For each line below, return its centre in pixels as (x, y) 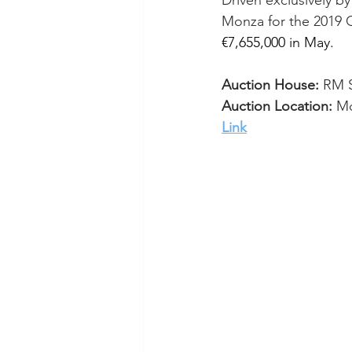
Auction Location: (277, 106)
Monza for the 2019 (282, 22)
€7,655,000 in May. (278, 43)
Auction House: (270, 85)
